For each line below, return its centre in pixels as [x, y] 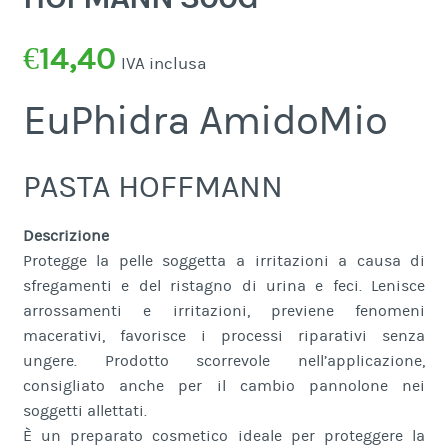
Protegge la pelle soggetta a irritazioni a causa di [224, 261]
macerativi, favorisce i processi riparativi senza [224, 336]
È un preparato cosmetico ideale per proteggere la [224, 436]
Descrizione [65, 236]
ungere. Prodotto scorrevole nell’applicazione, [224, 361]
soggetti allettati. [84, 411]
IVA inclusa [163, 64]
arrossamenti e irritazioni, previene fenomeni [224, 311]
